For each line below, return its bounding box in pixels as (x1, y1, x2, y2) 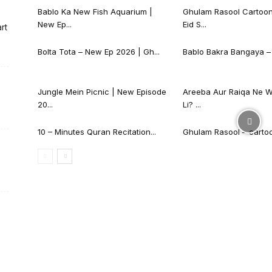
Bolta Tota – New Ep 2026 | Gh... (38, 46, 160, 56)
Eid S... (183, 19, 206, 29)
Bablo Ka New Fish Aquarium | (38, 6, 152, 16)
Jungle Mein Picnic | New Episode (38, 86, 166, 97)
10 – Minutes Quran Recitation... (38, 126, 156, 137)
